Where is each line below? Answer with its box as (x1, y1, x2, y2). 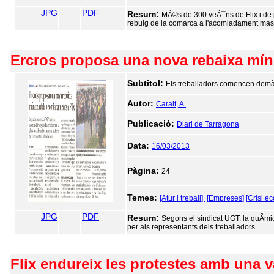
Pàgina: (127, 166, 161, 176)
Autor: (127, 98, 156, 108)
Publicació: (127, 119, 177, 128)
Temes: (127, 193, 160, 202)
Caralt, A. (156, 100, 186, 108)
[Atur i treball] (160, 194, 205, 202)
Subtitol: (127, 78, 166, 88)
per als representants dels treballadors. (127, 223, 257, 231)
